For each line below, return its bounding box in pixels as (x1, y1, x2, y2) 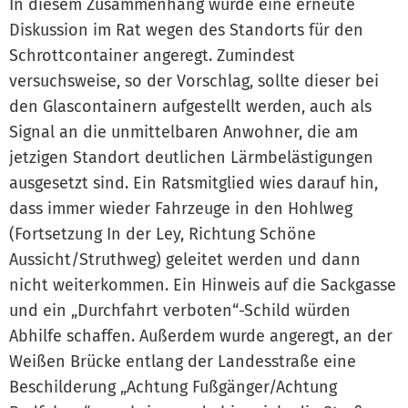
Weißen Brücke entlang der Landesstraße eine (9, 351, 356, 372)
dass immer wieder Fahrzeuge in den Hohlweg (9, 198, 352, 219)
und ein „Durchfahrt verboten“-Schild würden (9, 300, 351, 321)
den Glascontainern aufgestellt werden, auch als (9, 96, 372, 117)
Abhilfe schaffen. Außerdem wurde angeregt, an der (9, 325, 393, 346)
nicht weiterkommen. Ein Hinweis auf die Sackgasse (9, 274, 396, 295)
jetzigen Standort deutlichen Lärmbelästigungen (9, 147, 373, 168)
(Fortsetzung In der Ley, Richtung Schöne (9, 223, 316, 244)
